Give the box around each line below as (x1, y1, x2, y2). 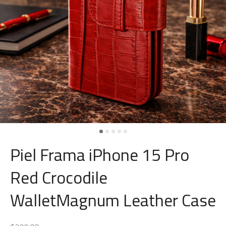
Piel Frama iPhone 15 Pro (10, 142, 189, 167)
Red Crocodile (10, 164, 107, 190)
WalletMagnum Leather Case (10, 187, 216, 213)
